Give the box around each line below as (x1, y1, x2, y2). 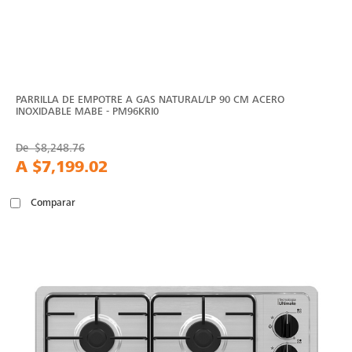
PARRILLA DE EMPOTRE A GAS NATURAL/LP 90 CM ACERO (16, 93, 284, 105)
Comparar (31, 196, 75, 209)
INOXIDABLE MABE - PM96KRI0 (16, 104, 159, 117)
